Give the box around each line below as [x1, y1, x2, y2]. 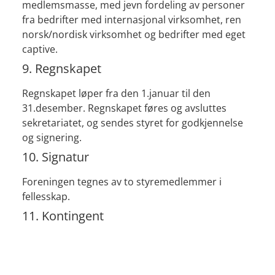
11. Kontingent [21, 207, 104, 225]
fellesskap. [21, 190, 70, 204]
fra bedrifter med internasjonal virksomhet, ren [21, 13, 241, 27]
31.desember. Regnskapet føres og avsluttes [21, 101, 227, 115]
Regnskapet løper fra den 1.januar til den [21, 87, 211, 101]
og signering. [21, 131, 82, 145]
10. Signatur [21, 149, 89, 166]
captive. [21, 42, 58, 56]
